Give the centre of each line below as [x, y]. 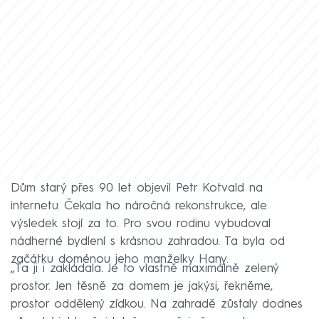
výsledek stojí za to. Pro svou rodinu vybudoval [141, 224]
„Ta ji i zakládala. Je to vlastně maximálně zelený [145, 269]
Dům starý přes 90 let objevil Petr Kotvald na [137, 189]
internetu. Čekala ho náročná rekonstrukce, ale [139, 206]
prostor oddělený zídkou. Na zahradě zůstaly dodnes [157, 305]
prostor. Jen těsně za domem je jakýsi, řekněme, [142, 287]
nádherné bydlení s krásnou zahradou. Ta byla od [148, 242]
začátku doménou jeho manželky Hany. [120, 260]
